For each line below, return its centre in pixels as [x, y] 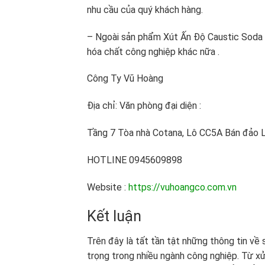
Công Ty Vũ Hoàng [125, 79]
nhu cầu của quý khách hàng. [145, 9]
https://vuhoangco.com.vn [182, 187]
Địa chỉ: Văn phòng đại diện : [144, 106]
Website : [106, 187]
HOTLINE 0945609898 [135, 160]
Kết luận [114, 216]
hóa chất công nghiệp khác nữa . [153, 51]
